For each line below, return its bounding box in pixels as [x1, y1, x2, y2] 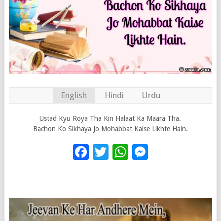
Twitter [108, 143, 160, 162]
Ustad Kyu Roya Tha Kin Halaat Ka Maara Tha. [39, 114, 182, 123]
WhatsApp [128, 143, 201, 162]
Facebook [88, 143, 157, 162]
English [60, 90, 87, 101]
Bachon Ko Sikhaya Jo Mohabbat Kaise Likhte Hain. [33, 125, 188, 133]
